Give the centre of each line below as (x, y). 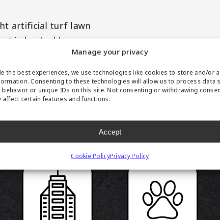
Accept (110, 131)
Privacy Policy (129, 156)
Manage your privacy (110, 52)
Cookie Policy (90, 156)
